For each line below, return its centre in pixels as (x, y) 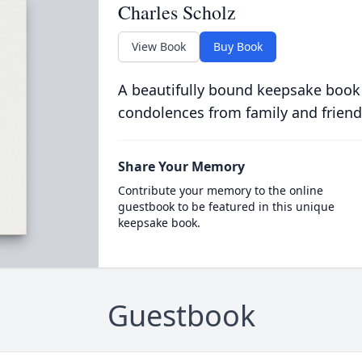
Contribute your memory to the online (220, 190)
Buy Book (238, 46)
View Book (158, 46)
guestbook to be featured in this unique (226, 206)
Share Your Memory (181, 166)
